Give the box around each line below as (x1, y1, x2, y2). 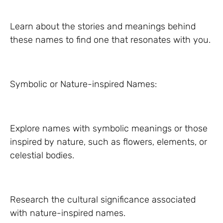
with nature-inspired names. (10, 208, 125, 219)
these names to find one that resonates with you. (10, 34, 211, 45)
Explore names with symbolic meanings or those (10, 123, 208, 134)
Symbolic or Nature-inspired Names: (10, 79, 157, 90)
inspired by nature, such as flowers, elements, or (10, 136, 207, 147)
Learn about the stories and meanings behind (10, 21, 196, 32)
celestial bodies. (10, 150, 74, 161)
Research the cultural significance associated (10, 194, 196, 205)
